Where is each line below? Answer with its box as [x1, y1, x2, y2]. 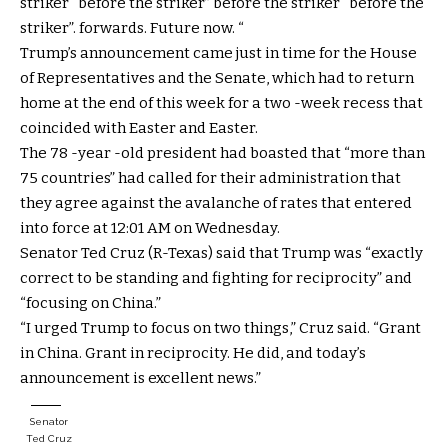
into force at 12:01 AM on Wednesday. [20, 218, 280, 237]
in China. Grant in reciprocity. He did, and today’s [20, 343, 366, 362]
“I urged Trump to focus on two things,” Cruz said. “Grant [20, 318, 421, 337]
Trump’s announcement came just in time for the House [20, 43, 417, 62]
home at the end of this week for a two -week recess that [20, 93, 423, 112]
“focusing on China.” [20, 293, 161, 312]
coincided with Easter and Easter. [20, 118, 258, 137]
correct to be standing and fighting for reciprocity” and [20, 268, 412, 287]
